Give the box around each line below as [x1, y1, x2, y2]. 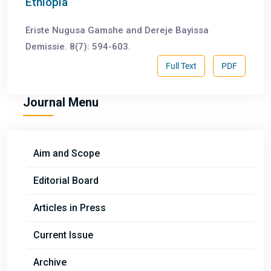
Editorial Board [33, 175, 99, 187]
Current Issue [33, 229, 93, 241]
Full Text [166, 60, 197, 71]
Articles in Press [33, 202, 106, 214]
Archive [33, 256, 67, 269]
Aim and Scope [33, 148, 100, 160]
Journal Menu [23, 95, 99, 110]
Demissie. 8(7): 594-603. [25, 41, 131, 53]
